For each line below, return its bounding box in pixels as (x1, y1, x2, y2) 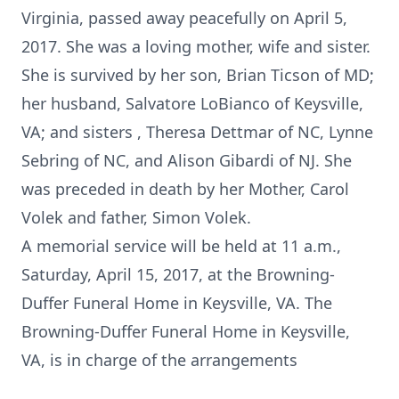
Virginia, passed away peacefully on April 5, (21, 7, 347, 28)
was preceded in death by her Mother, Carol (21, 178, 349, 199)
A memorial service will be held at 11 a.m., (21, 235, 341, 256)
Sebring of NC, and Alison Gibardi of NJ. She (21, 150, 352, 171)
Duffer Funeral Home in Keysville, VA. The (21, 292, 332, 313)
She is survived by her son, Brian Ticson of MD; (21, 64, 374, 85)
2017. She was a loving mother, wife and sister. (21, 36, 370, 57)
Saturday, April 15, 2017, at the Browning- (21, 264, 335, 285)
